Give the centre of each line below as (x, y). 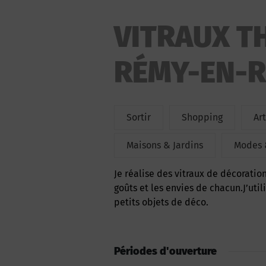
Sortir (139, 117)
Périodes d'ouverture (165, 251)
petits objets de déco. (161, 202)
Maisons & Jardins (165, 145)
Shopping (202, 117)
